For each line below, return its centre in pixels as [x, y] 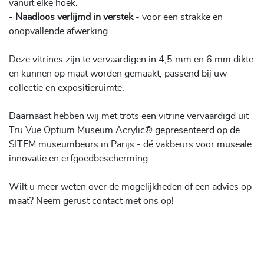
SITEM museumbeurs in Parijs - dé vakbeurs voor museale [130, 144]
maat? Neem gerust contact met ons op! [91, 201]
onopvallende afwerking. [60, 31]
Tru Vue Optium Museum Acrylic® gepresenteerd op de [124, 130]
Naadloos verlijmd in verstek [74, 17]
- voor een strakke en [178, 17]
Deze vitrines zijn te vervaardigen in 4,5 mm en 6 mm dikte [131, 59]
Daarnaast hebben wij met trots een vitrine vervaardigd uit [129, 116]
